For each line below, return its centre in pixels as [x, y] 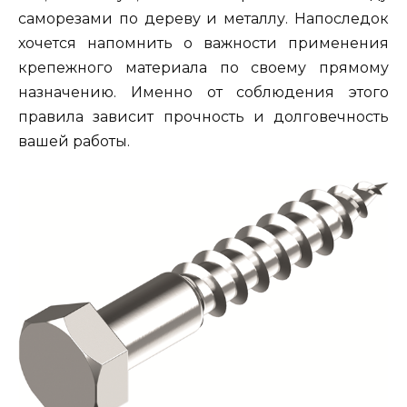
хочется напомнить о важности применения [203, 43]
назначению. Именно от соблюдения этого [203, 92]
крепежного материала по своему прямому [203, 67]
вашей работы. [74, 141]
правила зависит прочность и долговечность [203, 116]
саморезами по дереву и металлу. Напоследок [203, 18]
